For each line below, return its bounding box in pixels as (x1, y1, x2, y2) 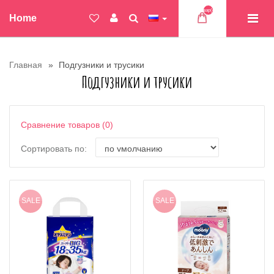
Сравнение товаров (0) (21, 120, 113, 130)
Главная (9, 60, 42, 70)
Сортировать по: (21, 144, 89, 154)
